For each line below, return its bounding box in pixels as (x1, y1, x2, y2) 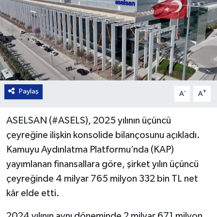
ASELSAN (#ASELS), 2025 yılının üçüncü (6, 116, 171, 126)
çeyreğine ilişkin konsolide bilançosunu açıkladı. (6, 130, 200, 140)
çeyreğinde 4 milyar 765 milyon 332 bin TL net (6, 174, 198, 184)
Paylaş (18, 88, 39, 95)
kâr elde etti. (6, 188, 60, 199)
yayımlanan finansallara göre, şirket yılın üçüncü (6, 159, 199, 170)
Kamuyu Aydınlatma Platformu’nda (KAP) (6, 145, 174, 155)
